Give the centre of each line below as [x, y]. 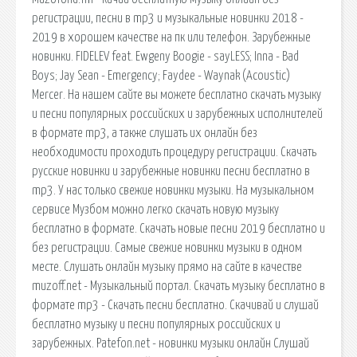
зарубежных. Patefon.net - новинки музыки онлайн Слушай [171, 343]
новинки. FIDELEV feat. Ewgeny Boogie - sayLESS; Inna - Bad [165, 56]
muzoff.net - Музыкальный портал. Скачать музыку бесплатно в [178, 286]
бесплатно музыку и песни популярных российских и [156, 324]
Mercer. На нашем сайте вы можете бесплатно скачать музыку [177, 94]
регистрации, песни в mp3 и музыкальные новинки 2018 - [168, 18]
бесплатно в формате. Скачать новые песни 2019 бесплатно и [178, 228]
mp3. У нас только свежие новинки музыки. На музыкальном [173, 190]
